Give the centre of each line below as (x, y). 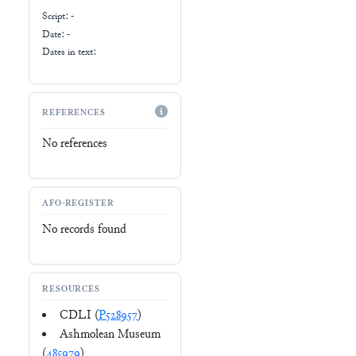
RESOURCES (72, 289)
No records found (84, 230)
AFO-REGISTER (78, 203)
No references (75, 145)
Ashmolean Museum (110, 335)
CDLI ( (79, 316)
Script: (56, 17)
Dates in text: (69, 53)
